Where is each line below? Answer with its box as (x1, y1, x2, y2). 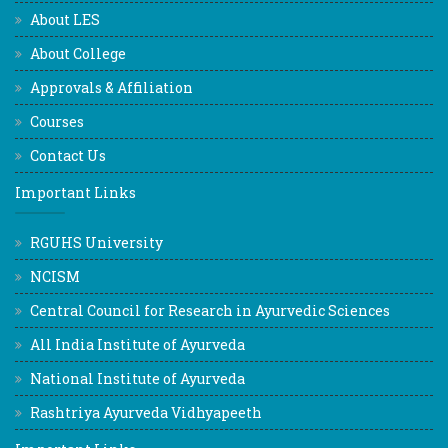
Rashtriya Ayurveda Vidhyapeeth (30, 403, 262, 423)
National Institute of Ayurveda (30, 369, 245, 389)
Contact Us (30, 146, 106, 166)
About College (30, 44, 126, 64)
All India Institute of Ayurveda (30, 335, 245, 355)
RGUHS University (30, 233, 163, 253)
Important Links (15, 183, 136, 203)
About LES (30, 10, 100, 30)
